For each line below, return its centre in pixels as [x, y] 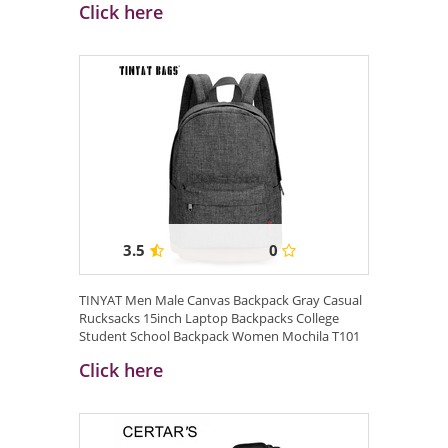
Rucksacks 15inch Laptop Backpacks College [209, 318]
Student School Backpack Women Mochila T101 [219, 336]
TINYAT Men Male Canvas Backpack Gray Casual [220, 300]
